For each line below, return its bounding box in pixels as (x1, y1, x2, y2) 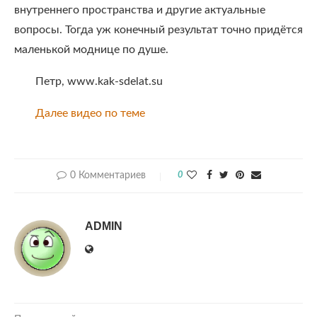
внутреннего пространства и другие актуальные (14, 4, 265, 16)
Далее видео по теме (35, 108, 145, 119)
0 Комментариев (69, 171, 146, 180)
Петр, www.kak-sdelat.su (35, 76, 163, 87)
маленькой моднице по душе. (14, 44, 168, 55)
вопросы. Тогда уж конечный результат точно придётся (14, 24, 303, 35)
